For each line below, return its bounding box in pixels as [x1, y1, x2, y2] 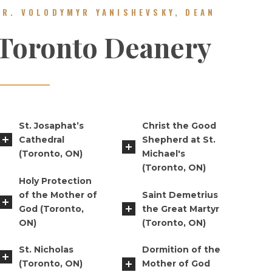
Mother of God [141, 258, 210, 270]
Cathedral [19, 134, 64, 145]
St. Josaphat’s [19, 120, 84, 131]
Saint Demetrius [141, 189, 218, 200]
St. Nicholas [19, 244, 73, 256]
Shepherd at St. [141, 134, 216, 145]
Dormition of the [141, 244, 220, 256]
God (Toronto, [19, 203, 84, 214]
